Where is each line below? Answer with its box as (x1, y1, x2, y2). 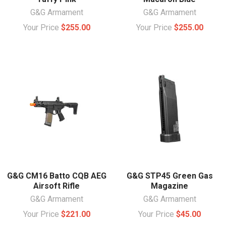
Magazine (151, 181, 188, 191)
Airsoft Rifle (33, 181, 80, 191)
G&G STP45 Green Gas (126, 171, 213, 181)
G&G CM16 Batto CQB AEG (7, 171, 106, 181)
